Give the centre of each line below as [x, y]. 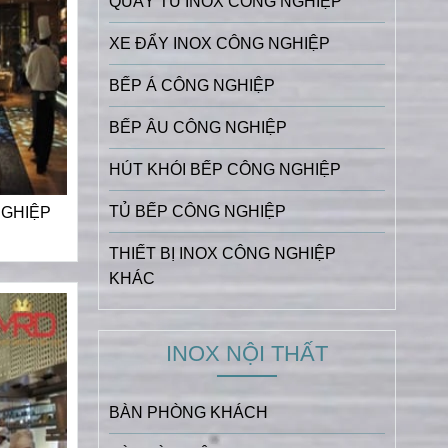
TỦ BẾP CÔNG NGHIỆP [197, 211]
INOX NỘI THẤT [246, 353]
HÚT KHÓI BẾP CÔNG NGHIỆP [224, 169]
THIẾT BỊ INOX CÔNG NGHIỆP [222, 253]
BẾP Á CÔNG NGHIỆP [191, 85]
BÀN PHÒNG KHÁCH [188, 412]
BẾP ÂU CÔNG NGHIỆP [197, 127]
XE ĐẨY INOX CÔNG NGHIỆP [219, 43]
